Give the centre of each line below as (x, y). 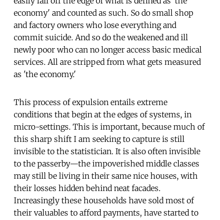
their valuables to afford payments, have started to (106, 212)
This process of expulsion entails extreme (91, 102)
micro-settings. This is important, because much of (109, 126)
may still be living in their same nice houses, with (106, 176)
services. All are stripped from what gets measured (107, 62)
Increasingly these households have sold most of (104, 200)
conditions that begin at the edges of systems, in (103, 114)
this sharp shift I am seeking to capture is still (99, 139)
